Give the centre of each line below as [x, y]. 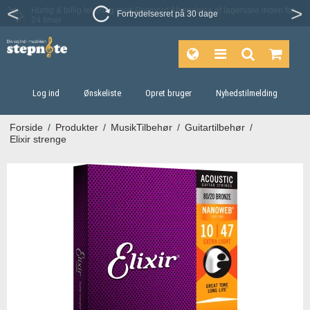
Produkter [76, 127]
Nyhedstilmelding [246, 93]
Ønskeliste [103, 93]
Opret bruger [168, 93]
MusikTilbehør [141, 127]
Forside [26, 127]
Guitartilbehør [215, 127]
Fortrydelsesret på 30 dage [167, 14]
